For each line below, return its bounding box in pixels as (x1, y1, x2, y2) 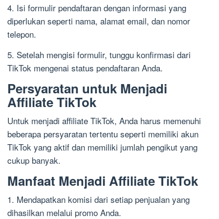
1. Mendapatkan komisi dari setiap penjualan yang (7, 193, 190, 205)
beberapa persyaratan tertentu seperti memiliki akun (7, 127, 198, 140)
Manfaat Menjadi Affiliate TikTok (7, 171, 198, 190)
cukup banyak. (7, 153, 61, 166)
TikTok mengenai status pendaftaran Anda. (7, 61, 163, 74)
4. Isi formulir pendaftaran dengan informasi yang (7, 1, 186, 14)
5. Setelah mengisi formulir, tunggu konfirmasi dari (7, 48, 191, 61)
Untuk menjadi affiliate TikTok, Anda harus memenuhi (7, 114, 201, 127)
